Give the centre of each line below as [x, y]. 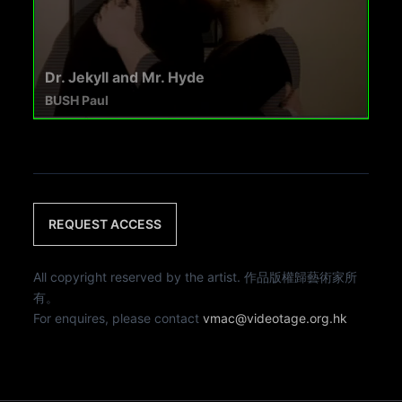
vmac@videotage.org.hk [275, 318]
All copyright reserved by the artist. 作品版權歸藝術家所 [196, 276]
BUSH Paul [77, 100]
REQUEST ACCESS [105, 223]
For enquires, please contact [118, 318]
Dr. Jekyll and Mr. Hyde [125, 77]
